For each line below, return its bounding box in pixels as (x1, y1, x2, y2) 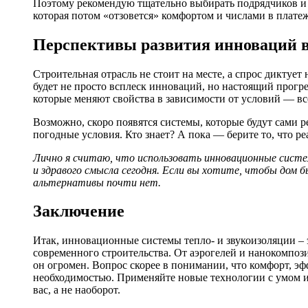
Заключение (33, 202, 124, 221)
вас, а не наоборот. (33, 284, 120, 296)
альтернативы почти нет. (33, 176, 161, 188)
